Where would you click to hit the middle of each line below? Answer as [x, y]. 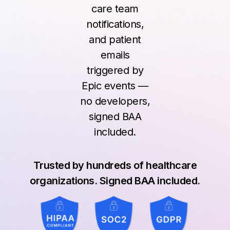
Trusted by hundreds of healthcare [115, 165]
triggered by [115, 70]
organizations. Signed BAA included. [115, 181]
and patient [115, 40]
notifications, [115, 24]
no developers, [115, 101]
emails [115, 55]
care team [115, 9]
